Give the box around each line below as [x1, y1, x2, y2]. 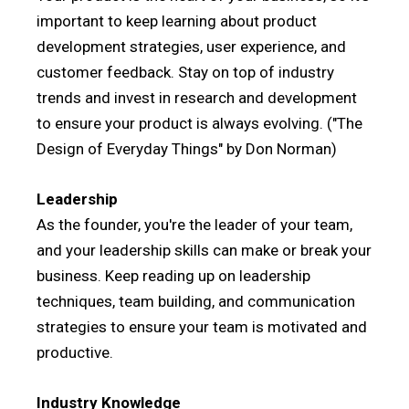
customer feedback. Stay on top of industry [37, 63, 334, 81]
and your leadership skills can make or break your [37, 241, 372, 259]
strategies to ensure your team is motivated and [37, 318, 367, 336]
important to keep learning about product [37, 12, 317, 30]
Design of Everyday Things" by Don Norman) [37, 140, 337, 158]
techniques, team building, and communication [37, 292, 355, 310]
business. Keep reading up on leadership [37, 267, 310, 285]
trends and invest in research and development [37, 89, 357, 107]
